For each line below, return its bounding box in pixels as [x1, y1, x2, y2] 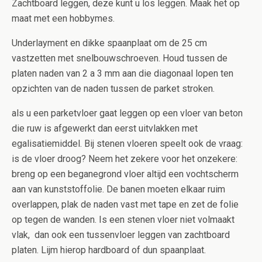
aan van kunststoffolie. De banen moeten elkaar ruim [12, 184, 225, 195]
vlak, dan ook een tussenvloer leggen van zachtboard [12, 229, 230, 240]
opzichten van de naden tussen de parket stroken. [12, 83, 215, 94]
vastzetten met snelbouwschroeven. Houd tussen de [12, 53, 227, 64]
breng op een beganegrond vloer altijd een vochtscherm [12, 168, 239, 180]
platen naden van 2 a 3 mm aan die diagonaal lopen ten [12, 68, 233, 79]
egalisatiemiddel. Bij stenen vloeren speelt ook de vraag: [12, 138, 243, 149]
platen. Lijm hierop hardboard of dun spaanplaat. [12, 244, 206, 256]
